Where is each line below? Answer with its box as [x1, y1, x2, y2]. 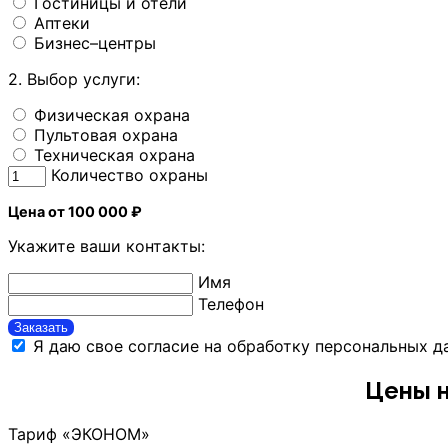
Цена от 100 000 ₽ [8, 202, 142, 220]
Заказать [14, 319, 68, 335]
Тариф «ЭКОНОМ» [8, 424, 150, 445]
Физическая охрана [34, 104, 190, 125]
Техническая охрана [34, 144, 195, 165]
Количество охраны [51, 164, 208, 185]
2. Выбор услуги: [8, 68, 140, 89]
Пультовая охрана [34, 124, 178, 145]
